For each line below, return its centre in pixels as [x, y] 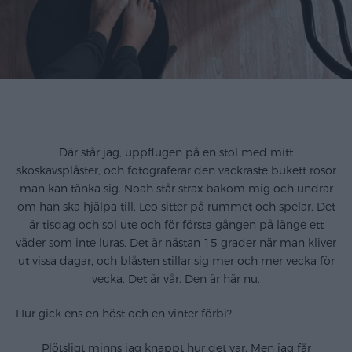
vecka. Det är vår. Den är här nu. [176, 280]
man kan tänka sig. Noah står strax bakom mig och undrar [176, 189]
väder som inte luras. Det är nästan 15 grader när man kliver [176, 244]
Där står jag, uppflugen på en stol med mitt [176, 153]
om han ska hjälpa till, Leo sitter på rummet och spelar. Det [176, 207]
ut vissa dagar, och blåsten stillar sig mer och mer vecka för [176, 262]
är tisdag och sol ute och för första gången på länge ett [176, 225]
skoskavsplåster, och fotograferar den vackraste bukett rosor [176, 171]
